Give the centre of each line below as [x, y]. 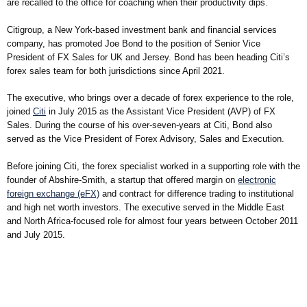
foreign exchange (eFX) [53, 193]
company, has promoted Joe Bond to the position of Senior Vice [134, 43]
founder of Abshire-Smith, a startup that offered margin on [122, 180]
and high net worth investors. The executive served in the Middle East [146, 207]
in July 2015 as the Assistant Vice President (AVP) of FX [161, 112]
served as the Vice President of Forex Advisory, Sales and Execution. [146, 139]
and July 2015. [36, 234]
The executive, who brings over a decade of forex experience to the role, [150, 98]
